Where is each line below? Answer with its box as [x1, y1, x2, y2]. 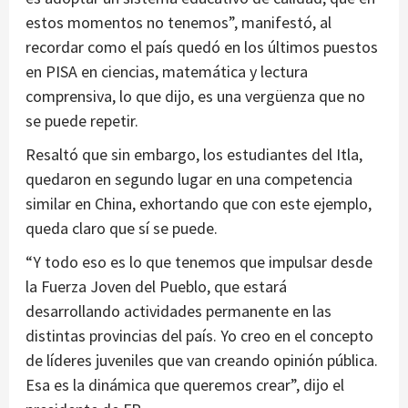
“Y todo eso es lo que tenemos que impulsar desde [25, 251, 372, 273]
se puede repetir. [25, 110, 138, 132]
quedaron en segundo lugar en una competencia [25, 168, 352, 190]
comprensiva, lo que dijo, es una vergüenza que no [25, 86, 365, 107]
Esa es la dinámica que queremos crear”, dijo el [25, 374, 344, 396]
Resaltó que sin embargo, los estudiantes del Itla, [25, 144, 362, 166]
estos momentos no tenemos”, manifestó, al [25, 12, 331, 34]
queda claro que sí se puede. [25, 218, 218, 240]
